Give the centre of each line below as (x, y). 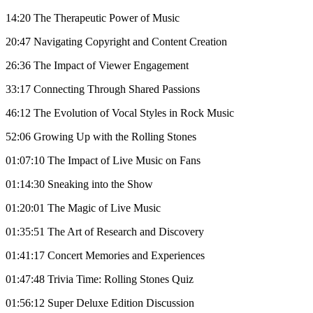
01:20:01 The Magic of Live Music (83, 208)
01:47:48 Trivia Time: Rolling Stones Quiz (100, 279)
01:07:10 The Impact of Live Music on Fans (103, 160)
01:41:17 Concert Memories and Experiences (105, 255)
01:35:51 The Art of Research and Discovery (105, 231)
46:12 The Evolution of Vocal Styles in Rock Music (120, 112)
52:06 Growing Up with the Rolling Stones (101, 136)
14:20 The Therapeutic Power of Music (93, 17)
